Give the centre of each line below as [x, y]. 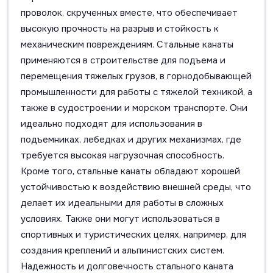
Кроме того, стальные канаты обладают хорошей [130, 171]
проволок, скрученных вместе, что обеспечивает [129, 13]
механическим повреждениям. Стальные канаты [127, 44]
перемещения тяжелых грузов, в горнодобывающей [136, 76]
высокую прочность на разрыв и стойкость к [120, 29]
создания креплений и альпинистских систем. [122, 250]
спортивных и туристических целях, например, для [133, 235]
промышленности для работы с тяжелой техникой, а [136, 92]
